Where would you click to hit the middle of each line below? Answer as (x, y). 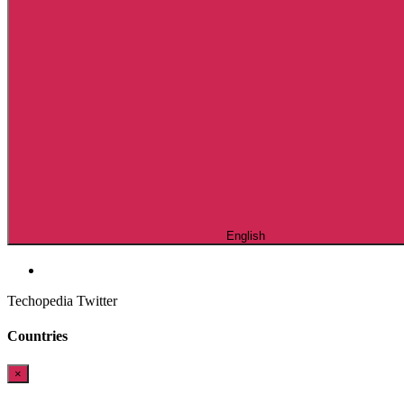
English (245, 236)
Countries (37, 336)
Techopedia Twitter (62, 301)
